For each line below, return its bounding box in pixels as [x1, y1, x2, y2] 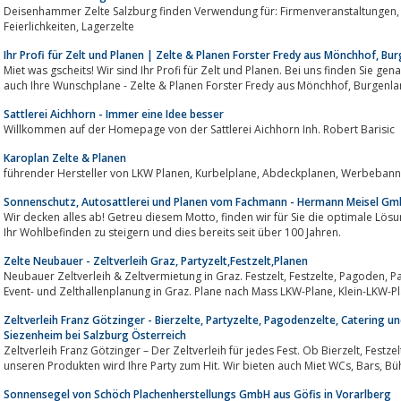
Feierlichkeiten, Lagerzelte [81, 18, 134, 34]
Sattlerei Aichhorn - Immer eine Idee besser [4, 106, 224, 122]
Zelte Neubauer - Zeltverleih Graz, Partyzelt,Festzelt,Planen [4, 252, 308, 269]
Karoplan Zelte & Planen [4, 149, 126, 166]
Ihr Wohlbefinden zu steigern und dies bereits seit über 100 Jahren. [4, 224, 341, 240]
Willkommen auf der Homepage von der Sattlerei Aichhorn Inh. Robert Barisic [4, 121, 395, 137]
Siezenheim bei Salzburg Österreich [4, 327, 186, 343]
